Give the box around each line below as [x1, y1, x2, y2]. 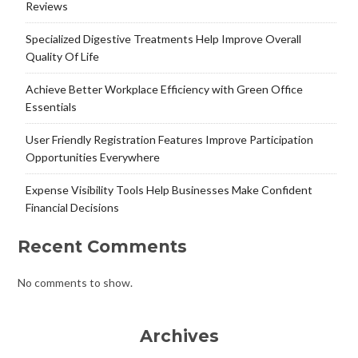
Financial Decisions [25, 200, 119, 214]
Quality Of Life [25, 49, 99, 63]
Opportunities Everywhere [25, 149, 160, 164]
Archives [139, 325, 219, 346]
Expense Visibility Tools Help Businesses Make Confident [25, 182, 312, 197]
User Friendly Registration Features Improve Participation [25, 132, 313, 146]
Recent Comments [17, 236, 187, 257]
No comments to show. [17, 276, 133, 290]
